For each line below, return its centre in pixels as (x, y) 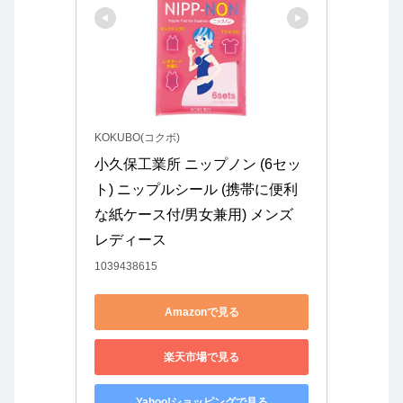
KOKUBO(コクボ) (137, 138)
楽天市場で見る (201, 357)
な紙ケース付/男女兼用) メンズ (194, 215)
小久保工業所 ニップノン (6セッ (198, 165)
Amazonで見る (201, 312)
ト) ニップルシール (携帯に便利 (196, 190)
